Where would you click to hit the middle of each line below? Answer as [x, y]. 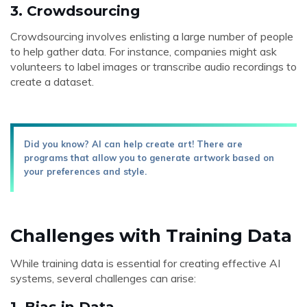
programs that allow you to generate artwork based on [149, 158]
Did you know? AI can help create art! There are [133, 144]
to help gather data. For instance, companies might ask [144, 51]
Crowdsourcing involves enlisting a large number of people [152, 36]
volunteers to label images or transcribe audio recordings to [153, 66]
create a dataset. [52, 82]
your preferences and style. [85, 171]
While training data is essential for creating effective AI [145, 263]
